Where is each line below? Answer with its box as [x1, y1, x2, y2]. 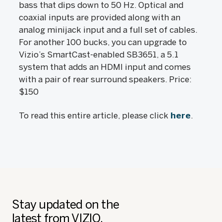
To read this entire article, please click [19, 111, 170, 120]
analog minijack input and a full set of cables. [19, 25, 197, 35]
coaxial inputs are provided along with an [19, 12, 180, 22]
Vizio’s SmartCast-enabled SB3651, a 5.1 [19, 50, 178, 59]
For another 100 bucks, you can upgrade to [19, 37, 187, 47]
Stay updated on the [12, 197, 119, 212]
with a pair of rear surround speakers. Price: [19, 74, 192, 84]
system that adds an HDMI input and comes [19, 62, 191, 72]
